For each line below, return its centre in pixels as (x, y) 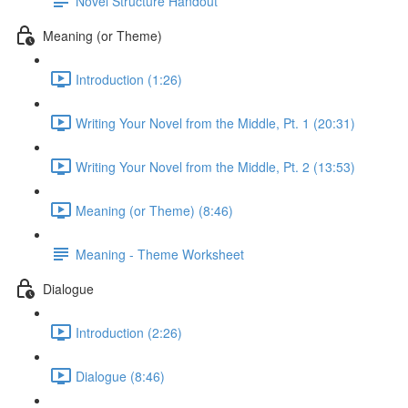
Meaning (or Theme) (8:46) (154, 210)
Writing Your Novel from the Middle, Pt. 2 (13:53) (215, 166)
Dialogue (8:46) (120, 376)
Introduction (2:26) (129, 332)
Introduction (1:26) (129, 79)
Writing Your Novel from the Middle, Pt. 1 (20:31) (215, 122)
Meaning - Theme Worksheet (160, 254)
